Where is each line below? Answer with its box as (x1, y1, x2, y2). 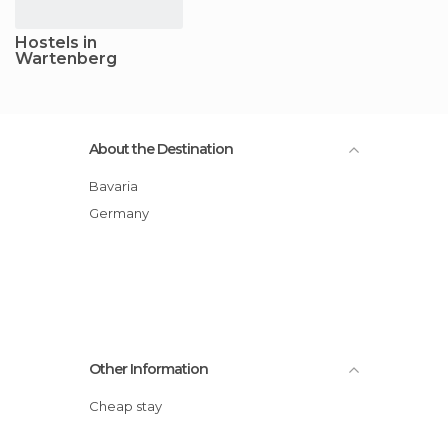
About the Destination (89, 139, 233, 158)
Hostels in (15, 32, 97, 52)
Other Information (89, 359, 208, 378)
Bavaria (99, 177, 138, 194)
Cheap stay (99, 397, 162, 414)
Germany (99, 204, 149, 221)
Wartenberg (15, 48, 117, 68)
